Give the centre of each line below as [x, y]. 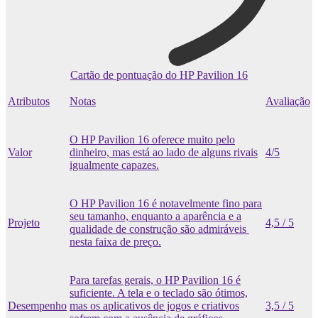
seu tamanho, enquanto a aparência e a [155, 216]
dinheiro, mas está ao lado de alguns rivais [164, 152]
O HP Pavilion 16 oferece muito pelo [152, 139]
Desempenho [37, 305]
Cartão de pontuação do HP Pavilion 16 [159, 75]
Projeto [24, 222]
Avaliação [288, 101]
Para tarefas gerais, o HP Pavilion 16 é [155, 280]
